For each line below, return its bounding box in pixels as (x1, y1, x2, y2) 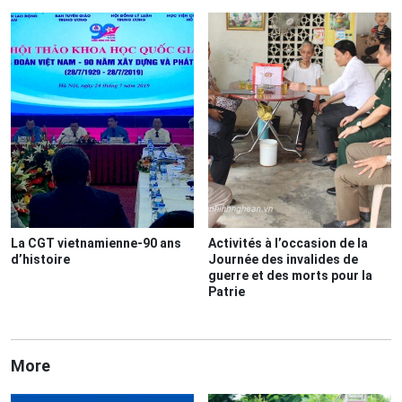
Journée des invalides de (208, 252, 358, 267)
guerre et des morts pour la (208, 268, 372, 283)
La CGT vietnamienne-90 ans (11, 236, 181, 250)
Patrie (208, 284, 245, 299)
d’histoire (11, 252, 70, 267)
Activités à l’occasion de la (208, 236, 368, 250)
